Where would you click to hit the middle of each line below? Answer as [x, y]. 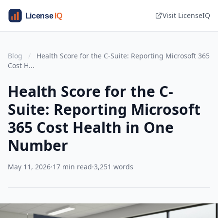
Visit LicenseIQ [186, 15]
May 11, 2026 [29, 167]
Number [38, 145]
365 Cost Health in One [91, 127]
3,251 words [114, 167]
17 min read [72, 167]
